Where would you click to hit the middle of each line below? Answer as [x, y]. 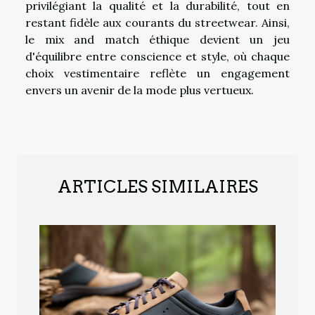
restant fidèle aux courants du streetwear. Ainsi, [157, 22]
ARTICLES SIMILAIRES [157, 186]
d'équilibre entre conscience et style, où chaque [157, 56]
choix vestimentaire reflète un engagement [157, 73]
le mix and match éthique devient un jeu [157, 39]
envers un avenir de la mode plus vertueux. [140, 90]
